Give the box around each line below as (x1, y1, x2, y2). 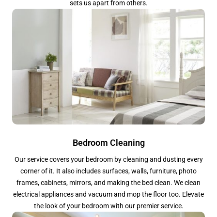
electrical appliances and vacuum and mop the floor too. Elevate (13, 190, 204, 199)
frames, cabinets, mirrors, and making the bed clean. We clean (16, 179, 201, 187)
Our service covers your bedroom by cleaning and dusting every (14, 155, 203, 164)
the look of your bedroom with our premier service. (33, 202, 184, 210)
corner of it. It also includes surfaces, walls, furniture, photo (20, 167, 197, 175)
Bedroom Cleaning (72, 138, 145, 148)
